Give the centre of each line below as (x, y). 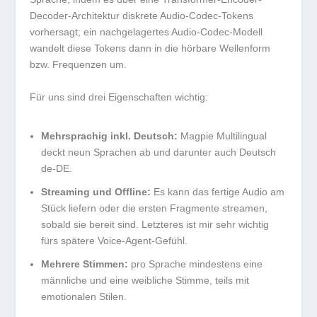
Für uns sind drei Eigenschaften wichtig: (119, 97)
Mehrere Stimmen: (85, 264)
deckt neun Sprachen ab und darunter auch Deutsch (159, 152)
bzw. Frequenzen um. (79, 65)
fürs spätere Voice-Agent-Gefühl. (115, 240)
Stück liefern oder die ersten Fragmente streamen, (155, 208)
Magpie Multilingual (223, 136)
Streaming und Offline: (96, 191)
